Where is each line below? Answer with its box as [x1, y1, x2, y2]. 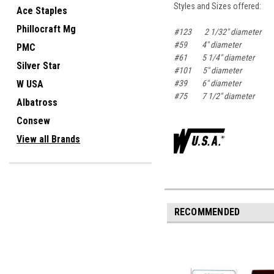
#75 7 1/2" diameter [174, 91, 255, 101]
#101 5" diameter [174, 65, 242, 75]
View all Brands [17, 133, 80, 145]
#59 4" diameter [174, 39, 242, 50]
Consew [17, 115, 50, 127]
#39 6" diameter [174, 78, 242, 88]
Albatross [17, 97, 57, 108]
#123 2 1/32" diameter [174, 26, 262, 37]
